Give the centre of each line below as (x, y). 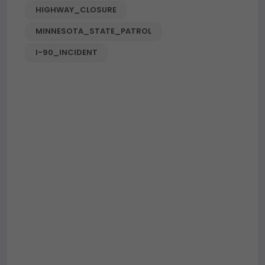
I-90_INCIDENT (67, 52)
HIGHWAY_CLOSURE (76, 9)
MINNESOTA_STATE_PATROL (93, 31)
